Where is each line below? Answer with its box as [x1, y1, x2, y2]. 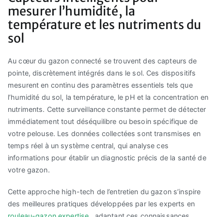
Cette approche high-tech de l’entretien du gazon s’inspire [8, 187, 201, 196]
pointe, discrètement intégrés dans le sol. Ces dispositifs [8, 69, 196, 77]
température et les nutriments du [8, 17, 201, 33]
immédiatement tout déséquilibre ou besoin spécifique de [8, 117, 198, 126]
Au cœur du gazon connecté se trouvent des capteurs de [8, 57, 197, 65]
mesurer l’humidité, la [8, 3, 136, 19]
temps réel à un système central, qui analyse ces [8, 141, 169, 150]
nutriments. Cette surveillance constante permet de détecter [8, 105, 206, 114]
